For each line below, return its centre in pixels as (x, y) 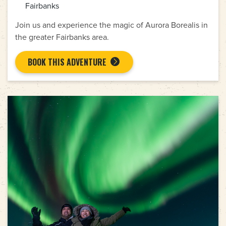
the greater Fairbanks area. (62, 37)
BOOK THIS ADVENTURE (67, 62)
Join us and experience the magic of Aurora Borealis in (111, 25)
